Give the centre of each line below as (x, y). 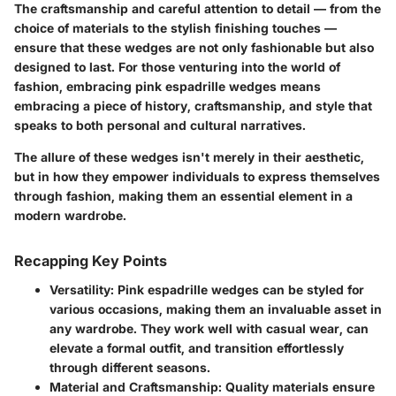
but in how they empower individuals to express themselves (197, 177)
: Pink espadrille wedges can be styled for (237, 289)
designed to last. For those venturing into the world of (177, 67)
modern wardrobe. (70, 216)
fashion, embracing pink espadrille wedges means (168, 87)
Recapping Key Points (91, 261)
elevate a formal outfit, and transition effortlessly (197, 347)
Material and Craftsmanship (134, 386)
